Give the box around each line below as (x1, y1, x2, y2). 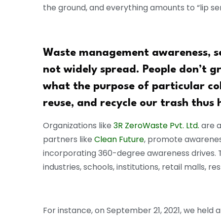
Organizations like (43, 120, 113, 132)
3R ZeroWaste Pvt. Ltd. (113, 120, 201, 132)
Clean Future (94, 134, 144, 146)
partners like (43, 134, 94, 146)
